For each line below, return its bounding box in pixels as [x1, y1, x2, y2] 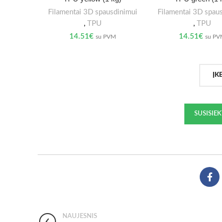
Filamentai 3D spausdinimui [48, 8, 137, 16]
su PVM [95, 33, 116, 40]
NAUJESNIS [62, 213, 97, 219]
